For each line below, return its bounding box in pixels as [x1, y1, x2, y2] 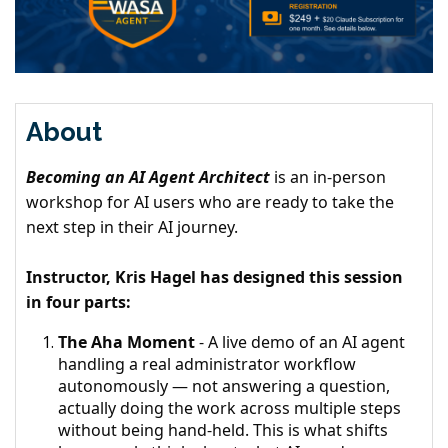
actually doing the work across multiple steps [58, 396, 401, 419]
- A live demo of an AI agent [199, 330, 405, 353]
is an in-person [270, 165, 386, 188]
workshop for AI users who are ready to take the [26, 190, 394, 213]
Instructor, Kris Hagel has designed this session [26, 265, 403, 288]
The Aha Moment [58, 330, 199, 353]
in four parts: [26, 290, 131, 313]
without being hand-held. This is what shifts [58, 418, 388, 441]
